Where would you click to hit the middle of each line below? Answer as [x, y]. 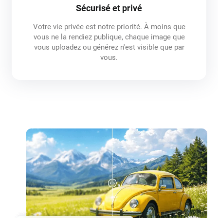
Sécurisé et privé [109, 8]
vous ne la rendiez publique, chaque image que [109, 37]
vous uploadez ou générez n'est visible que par [109, 47]
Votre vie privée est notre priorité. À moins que [109, 27]
